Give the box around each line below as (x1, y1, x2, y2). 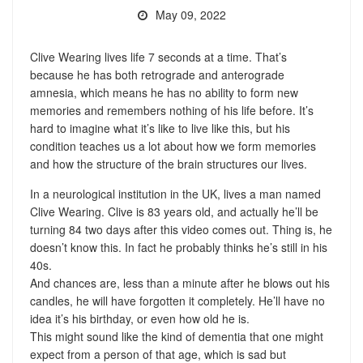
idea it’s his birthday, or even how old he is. (29, 310, 250, 327)
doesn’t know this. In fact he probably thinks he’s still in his (29, 238, 327, 255)
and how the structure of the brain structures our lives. (29, 155, 307, 172)
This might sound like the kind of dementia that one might (29, 327, 323, 344)
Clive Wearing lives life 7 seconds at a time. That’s (29, 48, 287, 65)
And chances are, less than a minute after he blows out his (29, 274, 330, 291)
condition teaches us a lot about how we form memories (29, 137, 316, 154)
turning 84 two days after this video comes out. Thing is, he (29, 220, 332, 237)
